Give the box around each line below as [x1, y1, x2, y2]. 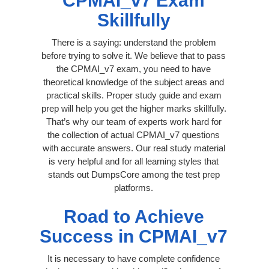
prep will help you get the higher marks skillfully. [41, 103, 226, 113]
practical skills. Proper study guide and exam [46, 89, 222, 100]
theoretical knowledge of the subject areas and [43, 76, 224, 87]
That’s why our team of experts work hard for [46, 116, 222, 127]
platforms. [114, 182, 153, 193]
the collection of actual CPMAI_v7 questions [47, 129, 220, 140]
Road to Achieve [63, 206, 204, 226]
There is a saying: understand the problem [51, 37, 216, 47]
